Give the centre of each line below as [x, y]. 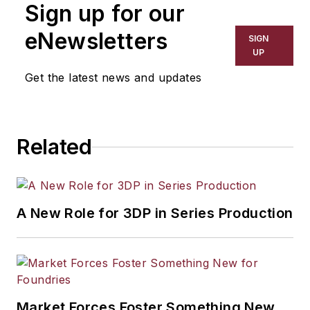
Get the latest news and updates [113, 78]
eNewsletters [97, 42]
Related [54, 147]
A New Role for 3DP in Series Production [155, 213]
